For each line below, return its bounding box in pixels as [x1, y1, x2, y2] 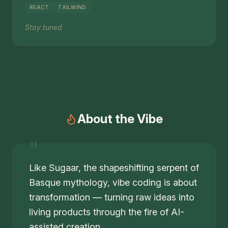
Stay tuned [25, 23, 62, 32]
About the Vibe [77, 111, 163, 126]
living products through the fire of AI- [29, 207, 184, 217]
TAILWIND [58, 4, 87, 10]
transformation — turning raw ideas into [29, 192, 194, 203]
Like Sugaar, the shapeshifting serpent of [29, 162, 199, 173]
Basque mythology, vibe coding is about [29, 177, 197, 188]
